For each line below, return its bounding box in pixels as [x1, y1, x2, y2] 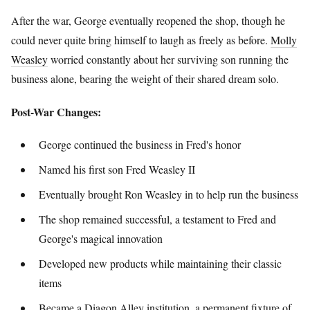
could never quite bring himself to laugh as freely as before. [11, 33, 271, 48]
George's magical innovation [39, 230, 163, 246]
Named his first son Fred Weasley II [39, 161, 195, 176]
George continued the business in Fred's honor [39, 136, 241, 152]
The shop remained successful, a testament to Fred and [39, 211, 276, 226]
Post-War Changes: [11, 103, 101, 120]
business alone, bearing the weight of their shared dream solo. [11, 71, 279, 86]
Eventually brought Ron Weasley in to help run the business [39, 186, 298, 201]
